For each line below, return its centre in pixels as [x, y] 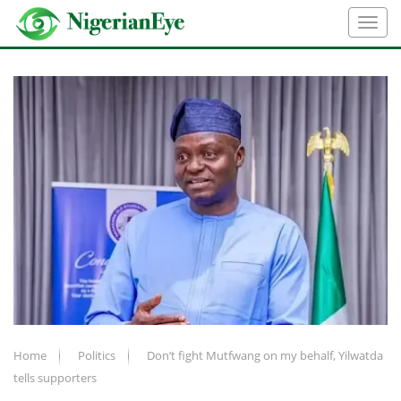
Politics [98, 355]
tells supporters [55, 377]
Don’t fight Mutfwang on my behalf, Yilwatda [265, 355]
